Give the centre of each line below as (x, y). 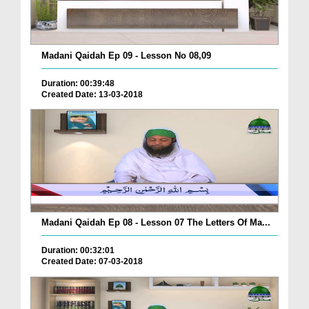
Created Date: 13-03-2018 (92, 94)
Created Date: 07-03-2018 (92, 262)
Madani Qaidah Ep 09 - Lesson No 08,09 (126, 55)
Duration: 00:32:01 (78, 251)
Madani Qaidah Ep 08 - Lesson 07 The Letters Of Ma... (156, 223)
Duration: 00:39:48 (78, 83)
